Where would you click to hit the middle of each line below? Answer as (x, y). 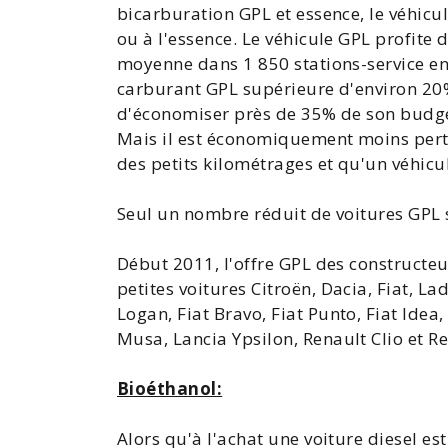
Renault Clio (353, 338)
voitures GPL (388, 213)
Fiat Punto (314, 313)
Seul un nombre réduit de (226, 213)
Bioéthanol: (170, 388)
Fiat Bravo (220, 313)
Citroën (281, 288)
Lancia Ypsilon (233, 338)
